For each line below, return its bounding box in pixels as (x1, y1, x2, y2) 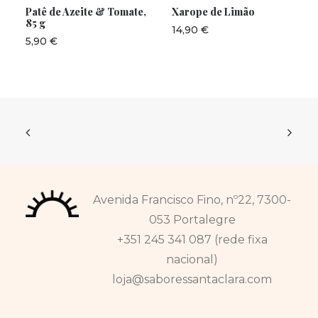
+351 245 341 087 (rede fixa (116, 233, 268, 246)
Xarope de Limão (172, 5, 255, 18)
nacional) (166, 253, 218, 266)
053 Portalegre (148, 213, 236, 226)
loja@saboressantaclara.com (112, 273, 272, 286)
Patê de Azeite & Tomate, (26, 5, 146, 18)
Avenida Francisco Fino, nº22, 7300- (93, 193, 291, 207)
